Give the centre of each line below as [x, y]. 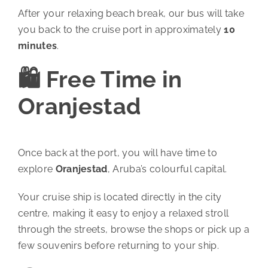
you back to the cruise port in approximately [121, 30]
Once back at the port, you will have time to [118, 153]
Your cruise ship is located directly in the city [120, 197]
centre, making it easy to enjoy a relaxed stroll [123, 214]
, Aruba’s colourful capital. [167, 169]
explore [36, 169]
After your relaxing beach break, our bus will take [131, 14]
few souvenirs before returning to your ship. [118, 246]
